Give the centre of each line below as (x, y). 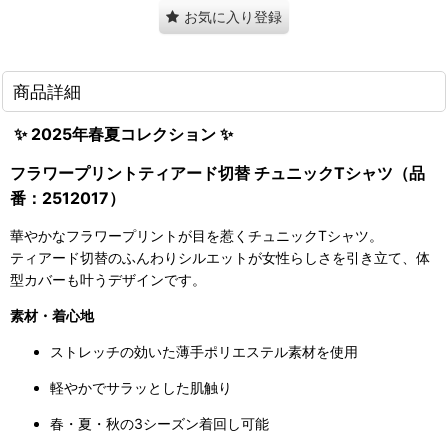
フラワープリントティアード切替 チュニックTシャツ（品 (217, 173)
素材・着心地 (52, 316)
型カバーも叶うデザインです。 (108, 280)
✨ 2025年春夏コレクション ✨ (121, 134)
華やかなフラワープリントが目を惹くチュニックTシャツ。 (196, 236)
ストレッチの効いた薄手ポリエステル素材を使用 (204, 352)
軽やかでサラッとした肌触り (141, 388)
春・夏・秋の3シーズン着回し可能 (159, 424)
